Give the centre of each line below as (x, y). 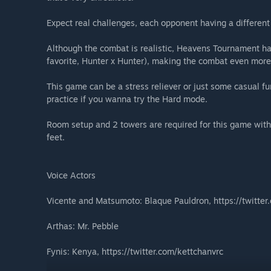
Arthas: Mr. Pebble (83, 226)
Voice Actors (71, 175)
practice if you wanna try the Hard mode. (127, 99)
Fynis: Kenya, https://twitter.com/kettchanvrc (135, 252)
